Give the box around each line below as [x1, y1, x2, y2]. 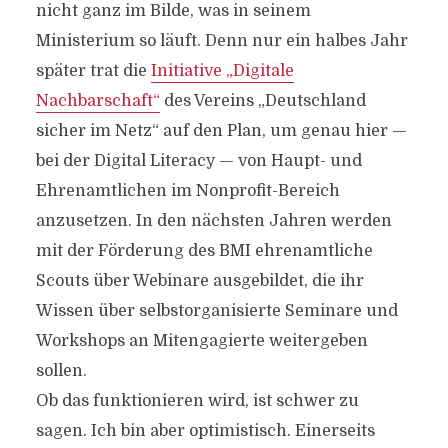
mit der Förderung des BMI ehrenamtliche [35, 241, 373, 260]
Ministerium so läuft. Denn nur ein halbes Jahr [35, 31, 408, 50]
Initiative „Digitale [150, 61, 294, 80]
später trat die [35, 61, 151, 80]
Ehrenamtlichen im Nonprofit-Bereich [35, 181, 340, 200]
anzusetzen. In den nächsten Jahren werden [35, 211, 392, 230]
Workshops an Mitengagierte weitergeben [35, 331, 368, 350]
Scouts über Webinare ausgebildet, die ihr [35, 271, 364, 290]
